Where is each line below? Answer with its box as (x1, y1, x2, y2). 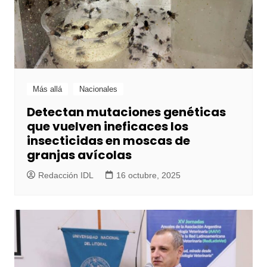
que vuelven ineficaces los (26, 118, 188, 135)
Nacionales (79, 85, 117, 94)
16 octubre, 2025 (116, 170, 181, 181)
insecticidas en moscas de (26, 132, 190, 150)
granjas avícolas (26, 147, 132, 164)
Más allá (32, 85, 62, 94)
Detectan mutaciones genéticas (26, 104, 226, 121)
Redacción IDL (38, 170, 94, 181)
